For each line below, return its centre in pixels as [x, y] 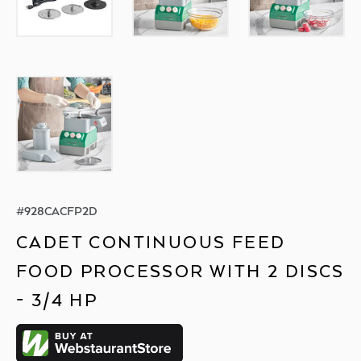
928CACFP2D [61, 211]
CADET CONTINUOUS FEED [151, 242]
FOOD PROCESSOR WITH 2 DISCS [180, 271]
